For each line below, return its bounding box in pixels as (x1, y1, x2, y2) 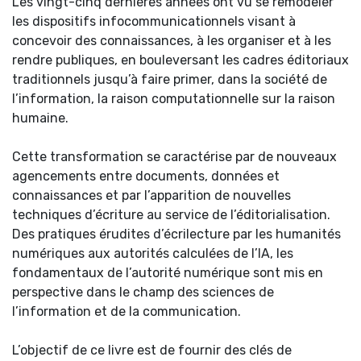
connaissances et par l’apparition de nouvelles (12, 188, 291, 204)
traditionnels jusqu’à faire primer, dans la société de (12, 72, 327, 88)
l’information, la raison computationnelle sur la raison (12, 91, 335, 107)
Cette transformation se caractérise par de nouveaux (12, 149, 337, 165)
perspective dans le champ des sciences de (12, 284, 274, 301)
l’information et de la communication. (12, 304, 241, 320)
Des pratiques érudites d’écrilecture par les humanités (12, 226, 341, 243)
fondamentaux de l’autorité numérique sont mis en (12, 265, 323, 281)
